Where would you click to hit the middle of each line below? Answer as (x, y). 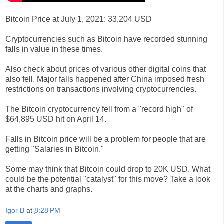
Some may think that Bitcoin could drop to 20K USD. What (108, 169)
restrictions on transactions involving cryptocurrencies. (101, 89)
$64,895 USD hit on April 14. (56, 119)
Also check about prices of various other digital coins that (106, 69)
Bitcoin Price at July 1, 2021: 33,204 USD (79, 19)
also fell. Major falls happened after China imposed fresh (105, 79)
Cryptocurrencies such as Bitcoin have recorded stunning (106, 39)
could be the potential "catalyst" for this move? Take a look (108, 179)
